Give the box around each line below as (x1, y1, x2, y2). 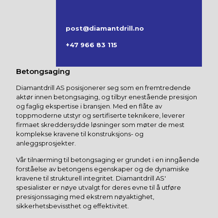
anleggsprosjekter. (16, 139, 76, 147)
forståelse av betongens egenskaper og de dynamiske (16, 165, 189, 173)
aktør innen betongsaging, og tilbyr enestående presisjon (16, 93, 197, 101)
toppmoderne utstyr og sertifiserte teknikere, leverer (16, 111, 185, 120)
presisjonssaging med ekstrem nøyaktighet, (16, 193, 154, 201)
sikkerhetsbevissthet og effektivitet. (16, 202, 129, 210)
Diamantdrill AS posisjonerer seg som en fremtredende (16, 84, 191, 92)
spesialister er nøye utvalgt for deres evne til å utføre (16, 183, 181, 192)
